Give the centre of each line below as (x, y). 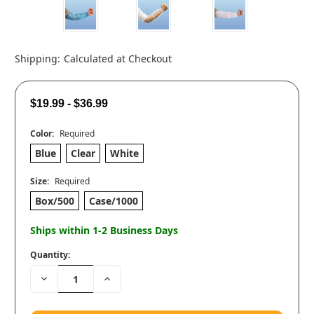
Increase (122, 278)
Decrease (60, 278)
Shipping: (37, 59)
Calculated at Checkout (117, 59)
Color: (43, 134)
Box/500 (54, 201)
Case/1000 (113, 201)
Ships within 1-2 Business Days (104, 230)
